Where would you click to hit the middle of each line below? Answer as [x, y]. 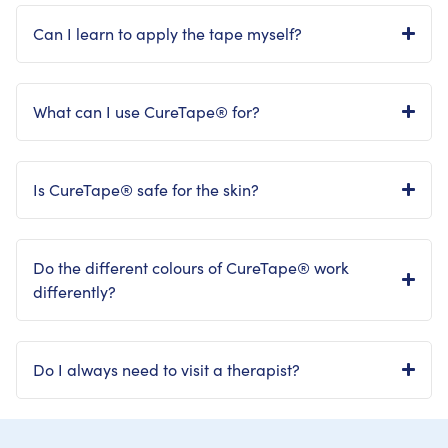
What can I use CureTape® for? [146, 111]
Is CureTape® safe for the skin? [146, 189]
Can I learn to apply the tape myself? [167, 33]
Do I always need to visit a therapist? [166, 369]
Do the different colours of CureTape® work [191, 267]
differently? [74, 291]
